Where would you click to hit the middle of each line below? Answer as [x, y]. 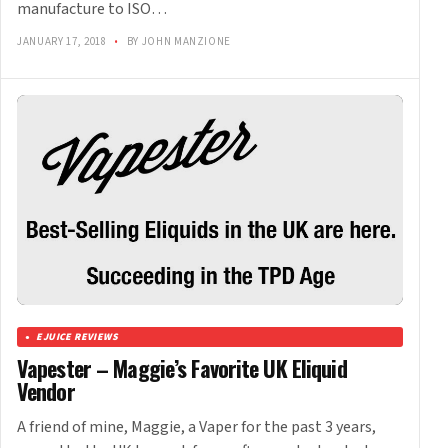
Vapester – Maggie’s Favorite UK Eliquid [182, 368]
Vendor [46, 391]
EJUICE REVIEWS [77, 337]
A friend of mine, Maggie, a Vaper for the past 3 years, [196, 427]
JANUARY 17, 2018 [63, 42]
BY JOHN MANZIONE [177, 42]
